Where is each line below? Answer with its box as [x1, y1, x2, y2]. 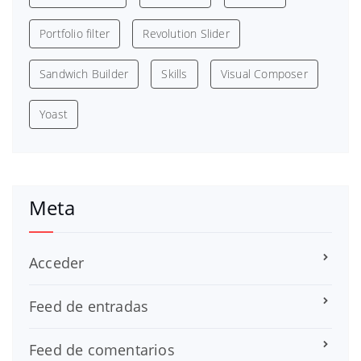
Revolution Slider [143, 25, 230, 41]
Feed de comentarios [29, 339, 175, 359]
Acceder [29, 252, 85, 272]
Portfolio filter [39, 25, 110, 41]
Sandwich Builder [39, 65, 129, 81]
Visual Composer [220, 65, 308, 81]
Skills [161, 65, 188, 81]
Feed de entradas [29, 296, 149, 316]
